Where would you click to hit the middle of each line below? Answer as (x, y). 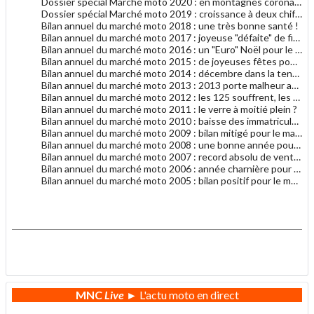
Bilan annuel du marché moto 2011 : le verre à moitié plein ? (169, 109)
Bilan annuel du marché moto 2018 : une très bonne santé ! (170, 26)
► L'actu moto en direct (181, 295)
